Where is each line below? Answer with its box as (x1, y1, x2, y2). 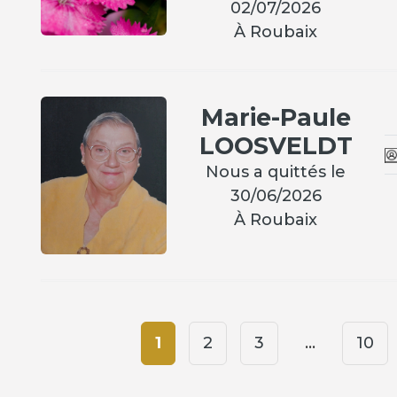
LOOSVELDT (198, 131, 353, 161)
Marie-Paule (200, 103, 351, 133)
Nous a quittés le (206, 162, 346, 183)
